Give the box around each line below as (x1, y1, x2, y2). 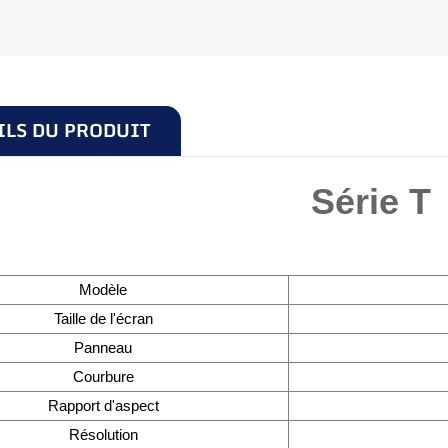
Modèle (79, 280, 128, 298)
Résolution (68, 425, 138, 443)
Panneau (74, 338, 133, 356)
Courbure (72, 367, 134, 385)
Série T (311, 180, 432, 222)
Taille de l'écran (53, 309, 153, 327)
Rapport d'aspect (47, 396, 159, 414)
